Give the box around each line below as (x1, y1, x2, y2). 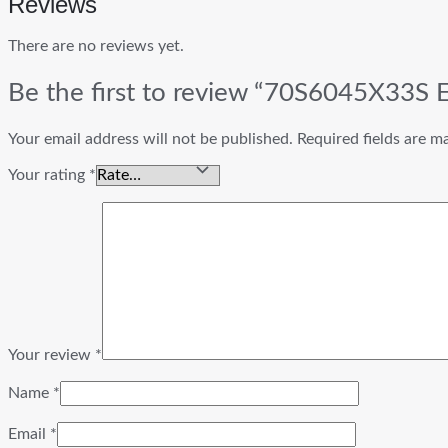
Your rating (8, 167, 89, 184)
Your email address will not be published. (8, 131, 293, 148)
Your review (8, 347, 95, 364)
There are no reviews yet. (8, 38, 184, 55)
